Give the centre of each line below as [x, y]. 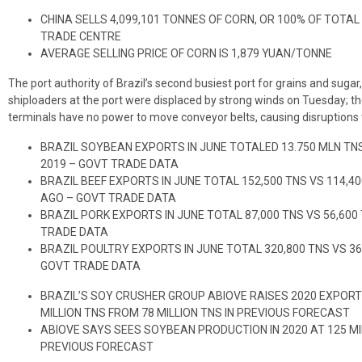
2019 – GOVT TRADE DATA [109, 164]
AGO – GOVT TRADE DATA [108, 198]
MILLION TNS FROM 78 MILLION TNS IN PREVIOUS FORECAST [195, 312]
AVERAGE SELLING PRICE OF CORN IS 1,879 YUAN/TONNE [186, 53]
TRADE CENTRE [81, 36]
